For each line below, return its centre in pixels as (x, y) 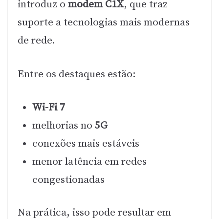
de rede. (36, 41)
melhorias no (64, 126)
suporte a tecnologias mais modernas (104, 23)
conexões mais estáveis (86, 144)
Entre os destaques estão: (77, 74)
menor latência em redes (89, 162)
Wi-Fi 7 (49, 108)
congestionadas (68, 180)
